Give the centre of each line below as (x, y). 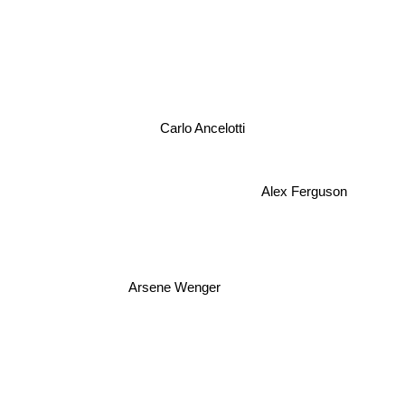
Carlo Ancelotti (202, 128)
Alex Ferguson (305, 196)
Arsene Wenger (175, 287)
